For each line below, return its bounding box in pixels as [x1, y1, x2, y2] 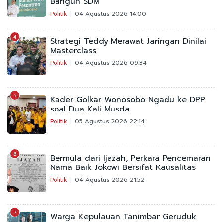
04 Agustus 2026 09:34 [75, 58, 147, 67]
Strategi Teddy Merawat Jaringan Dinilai [50, 35, 206, 47]
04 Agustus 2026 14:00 [75, 9, 146, 18]
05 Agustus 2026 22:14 [75, 116, 145, 126]
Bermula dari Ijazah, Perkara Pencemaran [50, 152, 211, 164]
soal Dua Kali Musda [50, 103, 130, 115]
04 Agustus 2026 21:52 [75, 175, 145, 184]
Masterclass [50, 44, 96, 56]
